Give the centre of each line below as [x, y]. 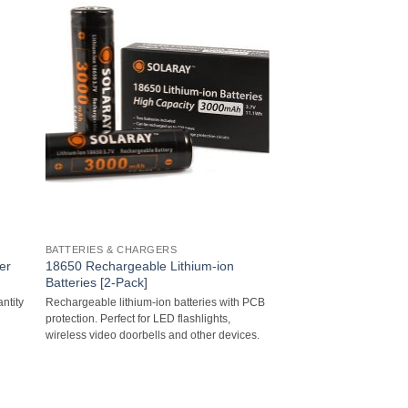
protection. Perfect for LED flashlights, [138, 319]
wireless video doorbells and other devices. [152, 336]
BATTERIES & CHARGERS [111, 250]
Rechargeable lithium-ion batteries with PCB [155, 303]
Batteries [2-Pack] [96, 283]
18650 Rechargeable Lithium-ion [139, 266]
